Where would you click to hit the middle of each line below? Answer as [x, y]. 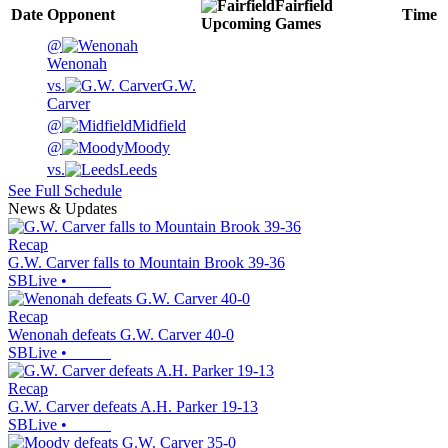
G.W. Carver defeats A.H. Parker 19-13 [133, 407]
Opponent [81, 15]
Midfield [159, 126]
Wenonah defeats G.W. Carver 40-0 [121, 335]
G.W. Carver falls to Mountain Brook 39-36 [146, 263]
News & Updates [62, 209]
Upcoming [236, 24]
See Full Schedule [65, 191]
